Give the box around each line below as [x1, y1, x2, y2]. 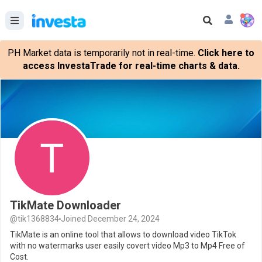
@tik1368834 [10, 214, 59, 223]
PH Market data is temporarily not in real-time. [8, 47, 195, 58]
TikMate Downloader [10, 198, 121, 212]
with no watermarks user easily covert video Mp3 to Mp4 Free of [10, 241, 245, 250]
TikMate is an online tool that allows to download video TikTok [10, 230, 236, 239]
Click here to [198, 47, 254, 58]
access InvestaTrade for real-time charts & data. [22, 60, 240, 71]
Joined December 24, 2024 [61, 214, 160, 223]
